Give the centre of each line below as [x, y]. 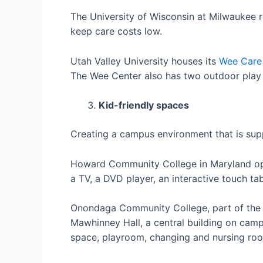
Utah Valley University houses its [145, 61]
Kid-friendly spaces [144, 105]
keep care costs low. [116, 31]
